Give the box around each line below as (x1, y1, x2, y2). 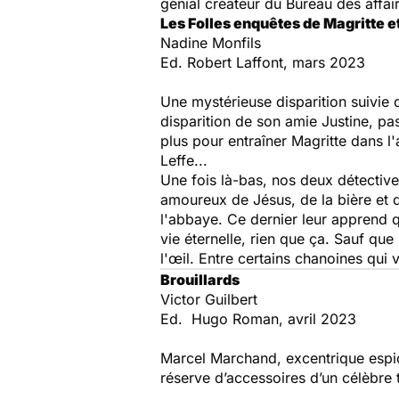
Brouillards (160, 271, 240, 289)
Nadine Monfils (160, 34, 261, 52)
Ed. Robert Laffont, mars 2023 (160, 53, 365, 71)
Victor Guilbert (160, 290, 257, 308)
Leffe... (160, 151, 208, 169)
